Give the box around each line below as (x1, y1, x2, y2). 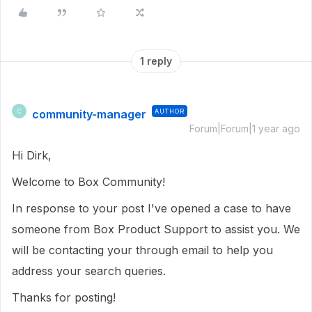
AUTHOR (155, 107, 185, 115)
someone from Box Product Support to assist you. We (12, 222, 300, 236)
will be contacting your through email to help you (12, 243, 273, 257)
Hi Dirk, (12, 148, 55, 162)
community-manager (32, 107, 146, 121)
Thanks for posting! (12, 290, 119, 304)
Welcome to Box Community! (12, 175, 169, 189)
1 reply (140, 55, 172, 67)
